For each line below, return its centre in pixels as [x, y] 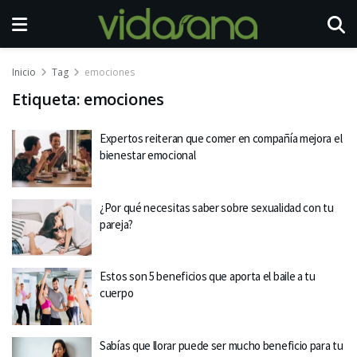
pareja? [116, 224]
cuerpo [117, 293]
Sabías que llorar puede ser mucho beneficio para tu [222, 345]
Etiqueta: [48, 99]
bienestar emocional [148, 155]
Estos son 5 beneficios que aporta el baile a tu [208, 276]
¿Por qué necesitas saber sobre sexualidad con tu [217, 207]
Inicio [24, 72]
